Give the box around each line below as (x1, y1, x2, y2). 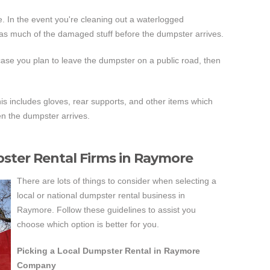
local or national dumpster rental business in (17, 190, 185, 200)
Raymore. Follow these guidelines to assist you (17, 205, 196, 215)
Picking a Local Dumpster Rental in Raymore (17, 246, 200, 256)
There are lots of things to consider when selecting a (17, 176, 216, 186)
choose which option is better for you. (17, 219, 159, 229)
